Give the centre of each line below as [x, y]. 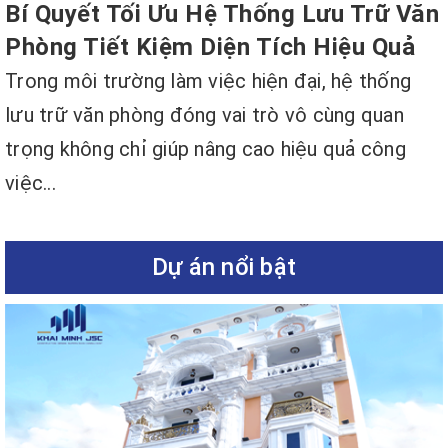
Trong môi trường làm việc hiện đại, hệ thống [208, 80]
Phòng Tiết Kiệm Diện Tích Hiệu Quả [210, 46]
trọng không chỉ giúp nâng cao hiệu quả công [205, 148]
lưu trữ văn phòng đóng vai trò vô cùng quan [204, 114]
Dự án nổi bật [224, 266]
